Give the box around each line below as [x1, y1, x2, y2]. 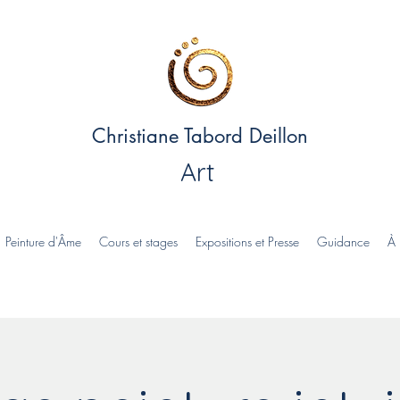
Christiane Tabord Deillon [91, 123, 314, 148]
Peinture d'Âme [5, 233, 81, 250]
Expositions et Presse [196, 233, 299, 250]
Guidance [317, 233, 370, 250]
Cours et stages [99, 233, 178, 250]
